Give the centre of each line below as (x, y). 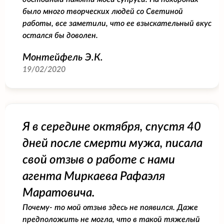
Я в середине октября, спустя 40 (112, 127)
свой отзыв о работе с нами (99, 160)
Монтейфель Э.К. (63, 57)
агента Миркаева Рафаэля (94, 176)
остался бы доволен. (60, 35)
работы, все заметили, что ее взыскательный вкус (117, 23)
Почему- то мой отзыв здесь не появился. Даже (110, 207)
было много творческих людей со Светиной (103, 11)
